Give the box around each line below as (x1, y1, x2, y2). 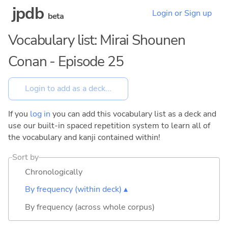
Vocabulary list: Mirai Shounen (8, 30, 185, 50)
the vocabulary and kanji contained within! (8, 131, 160, 143)
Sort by (12, 151, 39, 163)
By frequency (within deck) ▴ (25, 184, 128, 195)
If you (8, 108, 30, 120)
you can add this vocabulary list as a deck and (50, 108, 216, 120)
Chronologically (25, 166, 82, 178)
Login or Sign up (152, 8, 212, 19)
